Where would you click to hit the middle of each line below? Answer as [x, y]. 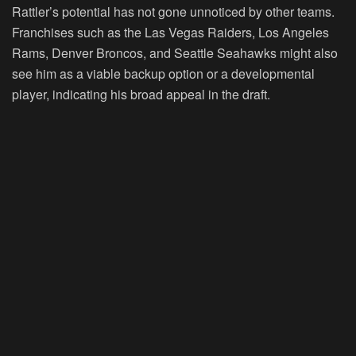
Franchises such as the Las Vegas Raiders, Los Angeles [170, 33]
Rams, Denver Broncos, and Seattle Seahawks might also [175, 53]
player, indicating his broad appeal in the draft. [141, 95]
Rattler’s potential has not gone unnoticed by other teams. [173, 12]
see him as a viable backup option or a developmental [163, 74]
